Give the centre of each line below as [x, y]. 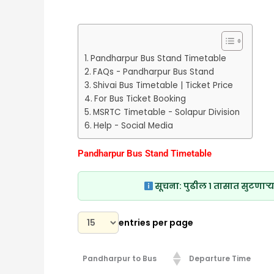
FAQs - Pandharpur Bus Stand [153, 72]
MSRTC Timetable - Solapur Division [166, 113]
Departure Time [220, 259]
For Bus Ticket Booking [140, 99]
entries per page [156, 222]
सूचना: [168, 186]
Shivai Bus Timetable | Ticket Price [163, 86]
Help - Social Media [133, 126]
